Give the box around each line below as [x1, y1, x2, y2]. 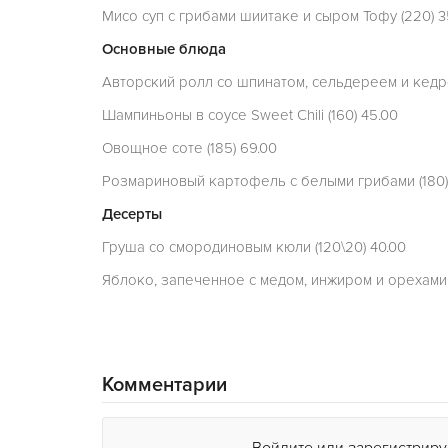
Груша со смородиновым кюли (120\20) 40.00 [102, 238, 406, 256]
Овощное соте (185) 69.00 [102, 139, 277, 157]
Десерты [102, 205, 162, 223]
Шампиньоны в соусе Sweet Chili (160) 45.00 [102, 106, 398, 124]
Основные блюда [102, 40, 226, 58]
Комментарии [102, 373, 227, 397]
